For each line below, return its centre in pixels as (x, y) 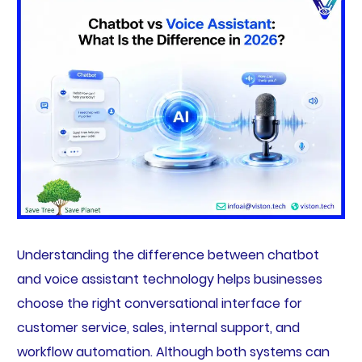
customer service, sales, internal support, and (158, 327)
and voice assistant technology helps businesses (169, 279)
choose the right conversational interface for (159, 303)
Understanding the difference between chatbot (168, 255)
